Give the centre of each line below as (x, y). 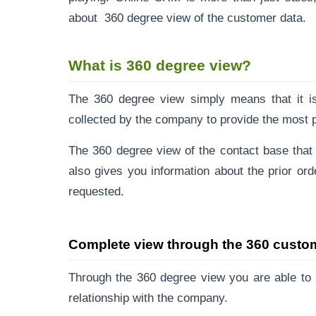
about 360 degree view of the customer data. (187, 18)
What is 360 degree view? (160, 65)
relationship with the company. (148, 298)
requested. (96, 191)
